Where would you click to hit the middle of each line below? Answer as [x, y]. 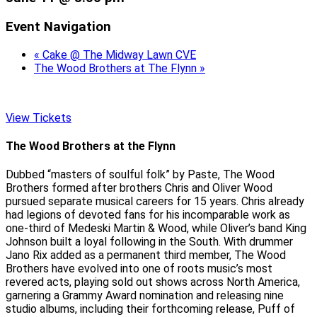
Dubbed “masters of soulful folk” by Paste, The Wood [140, 175]
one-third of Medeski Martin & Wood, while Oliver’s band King [156, 229]
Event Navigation [58, 27]
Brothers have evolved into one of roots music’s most [139, 269]
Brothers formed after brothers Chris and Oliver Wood [139, 188]
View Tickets [39, 117]
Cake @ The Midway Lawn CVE [118, 54]
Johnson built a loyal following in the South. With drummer [149, 242]
